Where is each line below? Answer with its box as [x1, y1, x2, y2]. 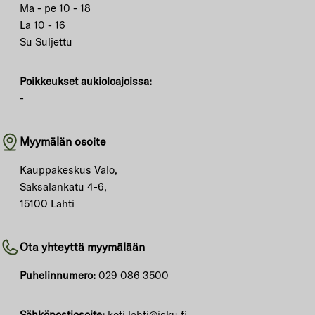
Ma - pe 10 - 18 [20, 1, 91, 15]
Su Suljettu [20, 35, 72, 49]
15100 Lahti [20, 197, 75, 210]
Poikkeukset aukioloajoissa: [20, 75, 152, 88]
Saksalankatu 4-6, [20, 180, 107, 193]
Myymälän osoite [20, 134, 106, 148]
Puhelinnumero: [20, 269, 98, 282]
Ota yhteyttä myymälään [20, 240, 145, 254]
